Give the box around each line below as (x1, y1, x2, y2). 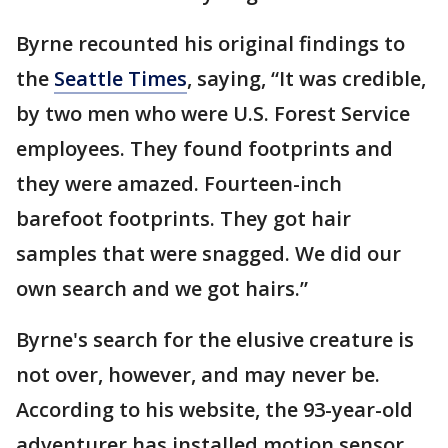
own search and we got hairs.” (16, 275, 308, 302)
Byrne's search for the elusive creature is (16, 326, 414, 353)
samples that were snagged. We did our (16, 240, 401, 267)
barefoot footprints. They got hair (16, 205, 351, 232)
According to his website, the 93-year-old (16, 396, 413, 423)
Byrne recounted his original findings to (16, 30, 405, 57)
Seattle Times (54, 65, 187, 92)
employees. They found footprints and (16, 135, 393, 162)
